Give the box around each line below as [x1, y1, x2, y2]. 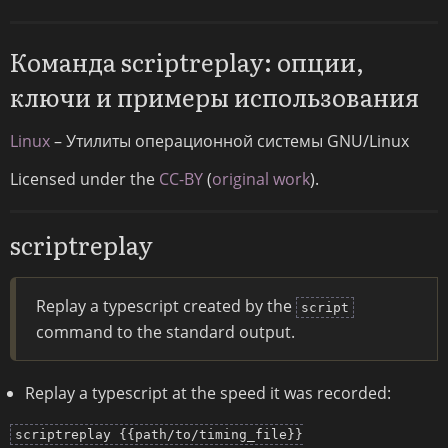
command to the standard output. [36, 321, 295, 344]
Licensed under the [10, 168, 159, 191]
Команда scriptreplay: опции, [10, 44, 364, 80]
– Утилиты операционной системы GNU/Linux [50, 130, 409, 153]
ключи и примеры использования [10, 79, 419, 115]
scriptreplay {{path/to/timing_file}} [15, 427, 303, 443]
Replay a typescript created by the [36, 295, 296, 318]
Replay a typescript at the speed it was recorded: [25, 382, 391, 405]
